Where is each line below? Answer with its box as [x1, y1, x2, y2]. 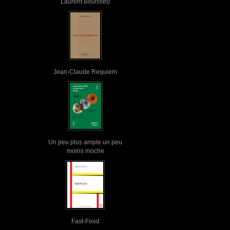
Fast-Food [71, 218, 100, 224]
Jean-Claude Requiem [53, 68, 117, 75]
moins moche [66, 147, 104, 154]
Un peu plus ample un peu [48, 139, 122, 145]
